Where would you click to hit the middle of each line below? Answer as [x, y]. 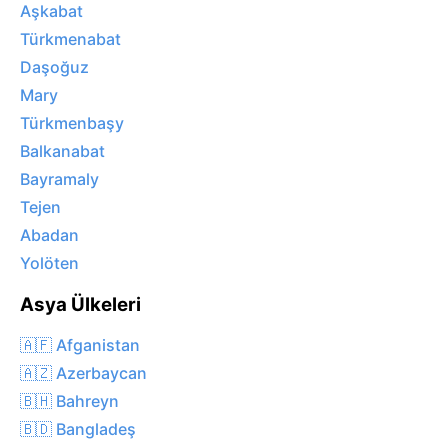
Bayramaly [59, 179]
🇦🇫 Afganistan [80, 344]
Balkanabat [62, 151]
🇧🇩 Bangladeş [78, 428]
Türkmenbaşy [72, 123]
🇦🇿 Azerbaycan [83, 372]
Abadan [49, 235]
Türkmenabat [70, 39]
